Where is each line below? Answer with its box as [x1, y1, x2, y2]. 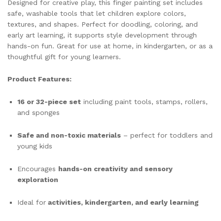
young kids [17, 142, 52, 150]
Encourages [17, 164, 58, 173]
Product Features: [7, 75, 72, 83]
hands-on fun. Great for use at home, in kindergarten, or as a [7, 41, 213, 50]
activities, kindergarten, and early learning [46, 198, 199, 206]
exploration [17, 175, 58, 184]
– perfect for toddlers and [121, 131, 213, 139]
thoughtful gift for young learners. [7, 52, 121, 61]
